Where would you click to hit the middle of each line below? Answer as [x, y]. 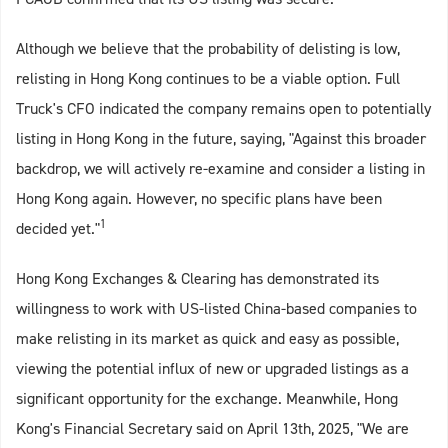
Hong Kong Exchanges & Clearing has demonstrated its [197, 279]
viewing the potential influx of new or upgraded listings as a [212, 369]
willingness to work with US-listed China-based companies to [216, 309]
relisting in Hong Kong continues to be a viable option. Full [208, 79]
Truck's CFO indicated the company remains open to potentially [223, 109]
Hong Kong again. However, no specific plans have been [199, 199]
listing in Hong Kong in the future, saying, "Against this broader [221, 139]
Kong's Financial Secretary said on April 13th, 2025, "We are [212, 429]
